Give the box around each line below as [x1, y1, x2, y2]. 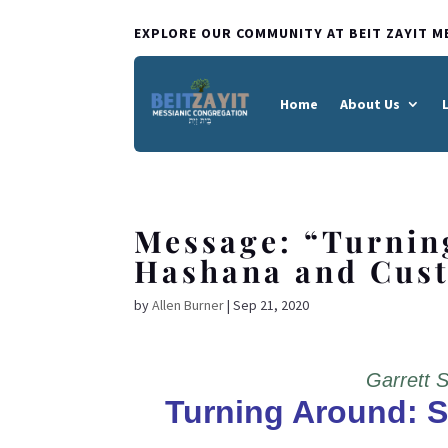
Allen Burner [152, 296, 225, 314]
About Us [339, 95, 400, 113]
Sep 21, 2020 [233, 296, 310, 314]
